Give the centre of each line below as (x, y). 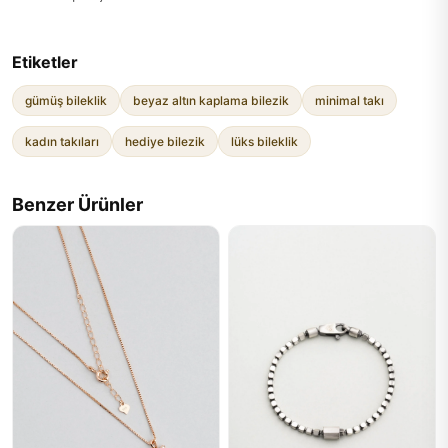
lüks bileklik (264, 141)
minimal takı (349, 100)
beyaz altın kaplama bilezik (211, 100)
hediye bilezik (165, 141)
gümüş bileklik (66, 100)
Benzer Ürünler (77, 204)
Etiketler (45, 62)
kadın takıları (62, 141)
